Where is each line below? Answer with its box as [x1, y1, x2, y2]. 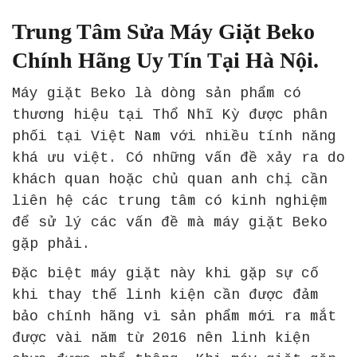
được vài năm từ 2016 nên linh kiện [12, 329, 310, 346]
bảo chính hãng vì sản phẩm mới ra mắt [12, 308, 336, 324]
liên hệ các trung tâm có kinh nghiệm [12, 192, 328, 209]
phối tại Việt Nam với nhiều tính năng [12, 127, 336, 144]
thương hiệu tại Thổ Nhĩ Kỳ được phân [12, 106, 328, 123]
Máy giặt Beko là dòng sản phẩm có [12, 84, 301, 101]
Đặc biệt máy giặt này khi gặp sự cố [12, 265, 319, 281]
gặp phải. [12, 235, 91, 252]
